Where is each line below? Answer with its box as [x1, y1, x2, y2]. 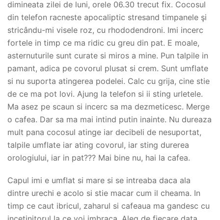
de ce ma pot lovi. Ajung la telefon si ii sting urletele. [7, 88, 203, 99]
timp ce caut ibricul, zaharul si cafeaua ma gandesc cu [7, 200, 210, 211]
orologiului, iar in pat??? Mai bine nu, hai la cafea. [7, 152, 190, 163]
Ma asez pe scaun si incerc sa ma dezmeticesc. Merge [7, 101, 210, 111]
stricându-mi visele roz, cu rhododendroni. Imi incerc [7, 25, 203, 35]
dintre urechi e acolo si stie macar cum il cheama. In [7, 188, 200, 198]
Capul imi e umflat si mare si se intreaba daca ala [7, 175, 191, 185]
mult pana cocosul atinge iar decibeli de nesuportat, [7, 127, 201, 137]
